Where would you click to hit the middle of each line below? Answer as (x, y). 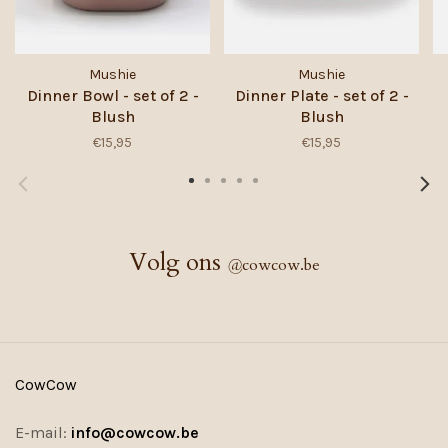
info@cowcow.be (135, 432)
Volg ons (177, 262)
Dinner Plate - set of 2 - (321, 95)
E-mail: (43, 432)
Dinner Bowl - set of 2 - (112, 95)
